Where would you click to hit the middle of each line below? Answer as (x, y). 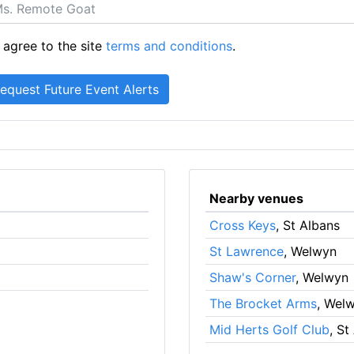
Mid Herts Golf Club (269, 329)
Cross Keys (242, 225)
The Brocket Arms (263, 303)
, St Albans (307, 225)
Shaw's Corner (252, 277)
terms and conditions (169, 45)
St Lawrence (246, 251)
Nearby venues (256, 198)
